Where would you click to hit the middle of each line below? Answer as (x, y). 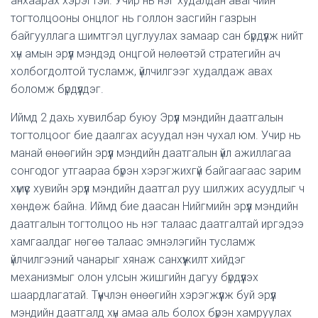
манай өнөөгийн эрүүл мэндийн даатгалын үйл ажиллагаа (151, 153)
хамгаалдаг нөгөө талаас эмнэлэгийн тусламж (133, 242)
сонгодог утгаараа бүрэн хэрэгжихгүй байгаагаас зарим (156, 171)
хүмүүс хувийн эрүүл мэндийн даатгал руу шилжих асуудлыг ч (158, 188)
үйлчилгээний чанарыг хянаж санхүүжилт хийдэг (128, 259)
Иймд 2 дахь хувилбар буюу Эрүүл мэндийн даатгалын (147, 117)
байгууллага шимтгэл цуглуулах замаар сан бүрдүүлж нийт (157, 36)
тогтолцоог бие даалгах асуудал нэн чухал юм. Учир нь (156, 135)
